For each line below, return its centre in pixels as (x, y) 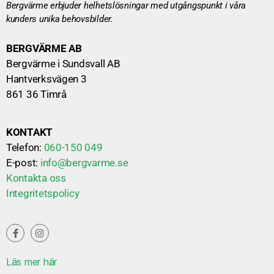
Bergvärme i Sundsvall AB (63, 64)
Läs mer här (32, 262)
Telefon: (25, 148)
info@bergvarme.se (84, 163)
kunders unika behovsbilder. (60, 19)
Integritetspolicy (43, 194)
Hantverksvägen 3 (46, 79)
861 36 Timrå (36, 94)
